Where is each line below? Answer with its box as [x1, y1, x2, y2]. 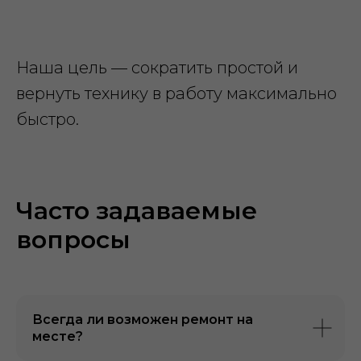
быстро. [16, 110, 79, 129]
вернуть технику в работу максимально [16, 84, 337, 103]
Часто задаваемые [16, 196, 257, 226]
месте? [32, 329, 83, 344]
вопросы [16, 225, 131, 255]
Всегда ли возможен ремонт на [32, 312, 253, 327]
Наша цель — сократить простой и [16, 58, 298, 77]
